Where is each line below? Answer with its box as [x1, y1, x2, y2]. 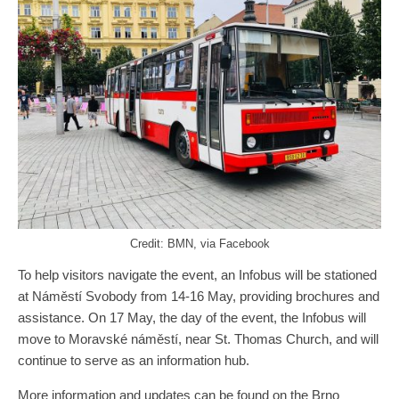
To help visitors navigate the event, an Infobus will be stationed [18, 267, 377, 283]
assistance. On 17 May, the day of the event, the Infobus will [18, 310, 366, 326]
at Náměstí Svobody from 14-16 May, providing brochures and [18, 289, 379, 305]
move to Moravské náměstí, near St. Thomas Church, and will [18, 331, 379, 347]
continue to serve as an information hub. [18, 353, 249, 369]
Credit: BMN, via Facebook [129, 237, 270, 251]
